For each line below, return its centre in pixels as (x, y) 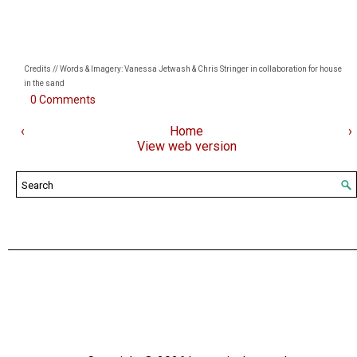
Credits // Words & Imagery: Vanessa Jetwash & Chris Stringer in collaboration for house (183, 69)
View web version (186, 147)
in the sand (44, 84)
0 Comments (63, 100)
